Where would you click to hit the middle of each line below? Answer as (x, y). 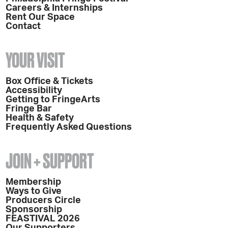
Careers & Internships (54, 8)
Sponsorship (34, 209)
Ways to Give (34, 191)
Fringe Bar (29, 109)
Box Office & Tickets (50, 81)
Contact (23, 26)
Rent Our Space (40, 17)
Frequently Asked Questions (69, 127)
